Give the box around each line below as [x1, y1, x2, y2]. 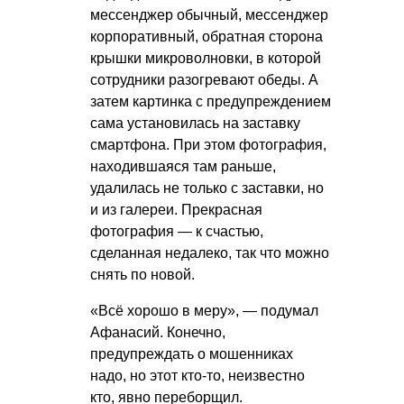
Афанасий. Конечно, [90, 325, 225, 341]
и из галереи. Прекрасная [90, 202, 262, 218]
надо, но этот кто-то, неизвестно [90, 368, 305, 384]
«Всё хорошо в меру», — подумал [90, 303, 318, 319]
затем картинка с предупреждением [90, 94, 331, 110]
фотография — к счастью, [90, 224, 263, 240]
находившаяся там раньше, [90, 159, 276, 175]
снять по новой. [90, 267, 195, 283]
